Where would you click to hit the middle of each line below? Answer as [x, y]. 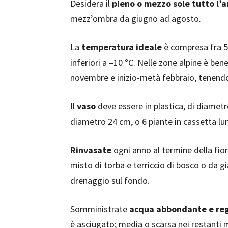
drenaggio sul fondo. [110, 180]
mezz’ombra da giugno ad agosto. [136, 19]
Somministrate [100, 209]
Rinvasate [91, 150]
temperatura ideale [122, 47]
